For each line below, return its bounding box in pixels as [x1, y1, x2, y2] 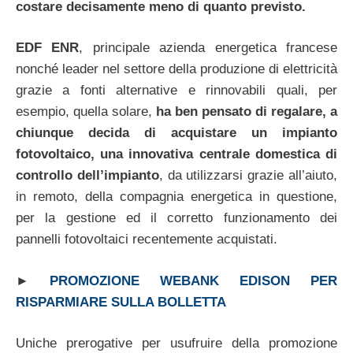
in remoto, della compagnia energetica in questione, [16, 189, 337, 205]
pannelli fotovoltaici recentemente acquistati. [16, 232, 277, 247]
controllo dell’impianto [16, 168, 159, 184]
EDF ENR [16, 40, 80, 56]
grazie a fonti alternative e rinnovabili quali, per [16, 83, 337, 98]
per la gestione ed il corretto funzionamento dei [16, 210, 337, 226]
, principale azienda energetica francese [79, 40, 338, 56]
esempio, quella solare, [16, 104, 156, 120]
